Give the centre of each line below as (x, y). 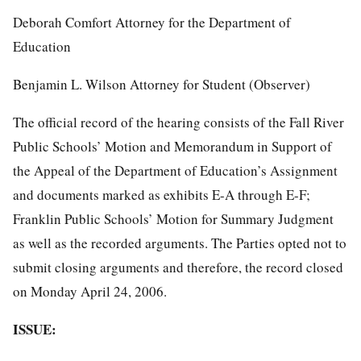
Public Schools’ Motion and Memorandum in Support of (172, 146)
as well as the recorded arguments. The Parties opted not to (180, 243)
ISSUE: (35, 329)
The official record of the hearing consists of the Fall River (178, 122)
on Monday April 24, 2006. (90, 291)
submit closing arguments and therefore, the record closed (178, 267)
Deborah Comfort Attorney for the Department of (152, 22)
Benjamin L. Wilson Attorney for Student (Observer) (162, 84)
